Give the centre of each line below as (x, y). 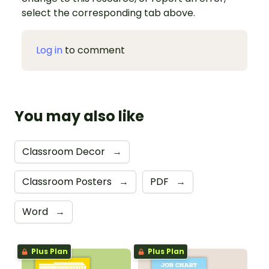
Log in (49, 50)
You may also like (79, 116)
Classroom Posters (68, 182)
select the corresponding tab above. (108, 13)
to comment (94, 50)
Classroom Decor (65, 152)
